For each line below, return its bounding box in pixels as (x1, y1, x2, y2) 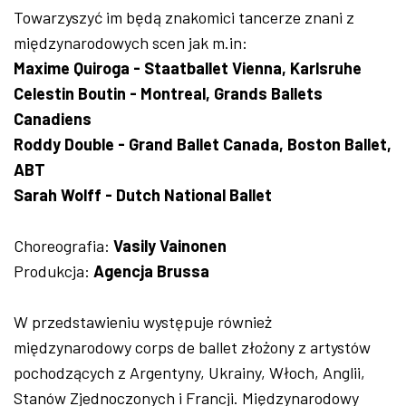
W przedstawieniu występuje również (14, 311, 272, 332)
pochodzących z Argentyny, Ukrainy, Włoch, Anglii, (14, 362, 365, 382)
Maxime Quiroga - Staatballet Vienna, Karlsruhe (14, 57, 362, 78)
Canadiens (14, 108, 92, 129)
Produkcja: (14, 260, 93, 281)
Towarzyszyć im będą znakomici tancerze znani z (14, 6, 354, 27)
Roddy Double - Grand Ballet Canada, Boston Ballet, (14, 133, 391, 154)
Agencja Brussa (93, 260, 209, 281)
